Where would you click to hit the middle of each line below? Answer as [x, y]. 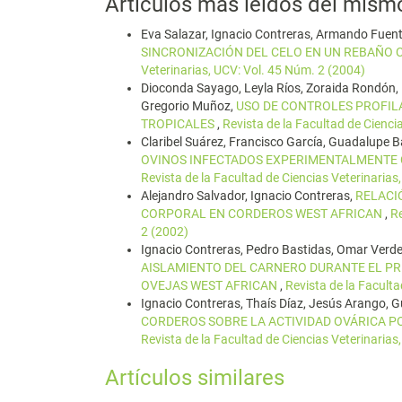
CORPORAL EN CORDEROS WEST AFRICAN [263, 214]
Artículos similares [195, 378]
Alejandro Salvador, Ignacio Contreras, [248, 196]
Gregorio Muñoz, [188, 106]
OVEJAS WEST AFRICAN [210, 285]
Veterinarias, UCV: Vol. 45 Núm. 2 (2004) [253, 70]
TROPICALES [179, 124]
